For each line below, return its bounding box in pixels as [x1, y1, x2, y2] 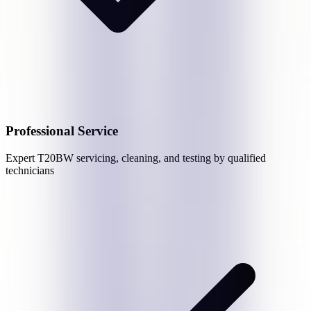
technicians [6, 164, 54, 176]
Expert [6, 151, 37, 164]
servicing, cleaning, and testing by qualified [74, 151, 266, 164]
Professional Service [6, 123, 118, 138]
